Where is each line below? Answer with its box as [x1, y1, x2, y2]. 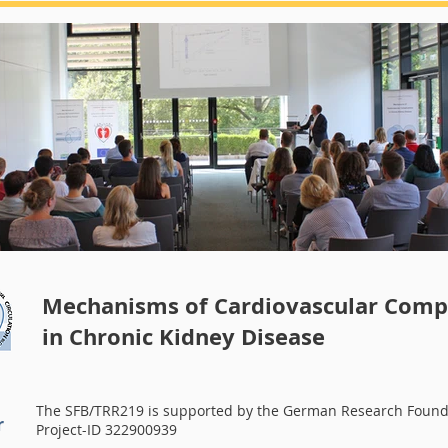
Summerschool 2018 [102, 275, 313, 302]
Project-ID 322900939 [36, 420, 177, 439]
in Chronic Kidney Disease [42, 321, 325, 352]
